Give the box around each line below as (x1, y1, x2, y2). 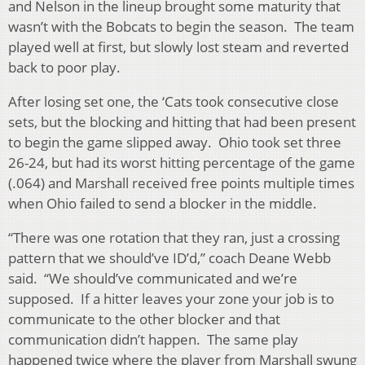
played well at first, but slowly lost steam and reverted (8, 37, 349, 56)
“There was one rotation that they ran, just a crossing (8, 227, 340, 247)
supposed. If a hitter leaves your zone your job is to (8, 288, 334, 308)
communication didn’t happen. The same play (8, 329, 298, 349)
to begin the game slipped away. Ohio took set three (8, 132, 341, 152)
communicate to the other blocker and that (8, 309, 280, 328)
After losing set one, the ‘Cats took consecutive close (8, 91, 339, 111)
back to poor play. (8, 57, 121, 77)
